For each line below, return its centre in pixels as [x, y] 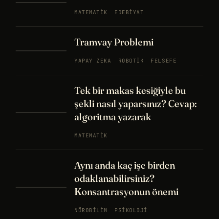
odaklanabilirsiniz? [114, 178]
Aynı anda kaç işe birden [125, 165]
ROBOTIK [131, 61]
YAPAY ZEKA [93, 61]
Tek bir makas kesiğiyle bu [130, 90]
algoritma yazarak [113, 117]
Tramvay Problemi [114, 42]
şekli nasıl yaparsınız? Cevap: [136, 103]
